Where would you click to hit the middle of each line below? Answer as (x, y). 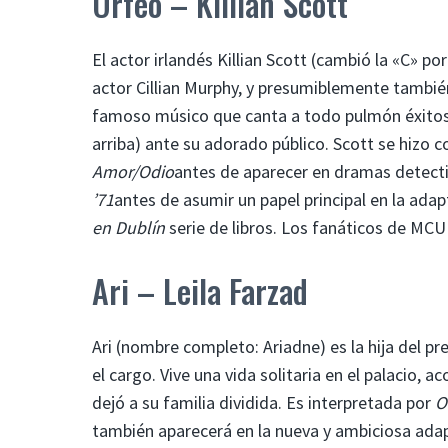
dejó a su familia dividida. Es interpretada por (263, 402)
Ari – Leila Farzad (200, 290)
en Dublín (128, 227)
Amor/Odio (133, 171)
